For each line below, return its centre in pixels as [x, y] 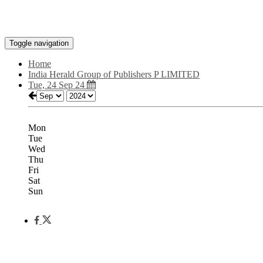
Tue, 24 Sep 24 [58, 85]
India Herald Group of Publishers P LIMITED [114, 74]
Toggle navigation [39, 43]
